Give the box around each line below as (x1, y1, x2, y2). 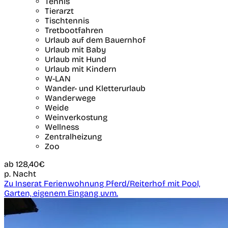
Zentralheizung (45, 132, 102, 142)
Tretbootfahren (45, 25, 103, 36)
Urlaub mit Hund (45, 54, 106, 65)
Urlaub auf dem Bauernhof (45, 35, 146, 45)
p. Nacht (4, 169, 36, 179)
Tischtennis (45, 16, 89, 26)
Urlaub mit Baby (45, 45, 106, 55)
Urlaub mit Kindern (45, 64, 117, 74)
